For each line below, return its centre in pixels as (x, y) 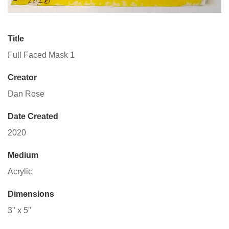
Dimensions (31, 194)
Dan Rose (26, 94)
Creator (22, 77)
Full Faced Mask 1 (41, 55)
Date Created (33, 116)
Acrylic (20, 171)
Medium (23, 155)
